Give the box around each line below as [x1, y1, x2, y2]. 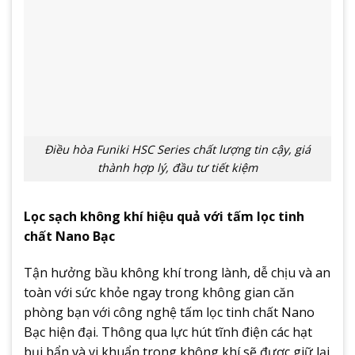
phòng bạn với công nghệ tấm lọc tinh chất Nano [24, 303, 315, 321]
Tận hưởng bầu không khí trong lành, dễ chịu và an [24, 263, 330, 281]
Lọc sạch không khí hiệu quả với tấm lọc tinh [24, 208, 304, 225]
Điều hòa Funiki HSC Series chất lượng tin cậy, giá [44, 142, 311, 158]
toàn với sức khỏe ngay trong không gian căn [24, 283, 294, 301]
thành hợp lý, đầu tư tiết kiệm [97, 160, 258, 176]
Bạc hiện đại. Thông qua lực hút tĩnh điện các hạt [24, 323, 312, 341]
